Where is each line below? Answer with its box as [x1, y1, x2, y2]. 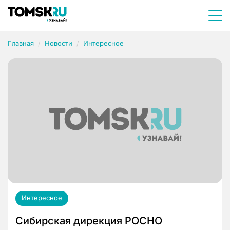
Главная [8, 39, 34, 47]
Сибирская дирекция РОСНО [15, 215, 162, 227]
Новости [45, 39, 72, 47]
